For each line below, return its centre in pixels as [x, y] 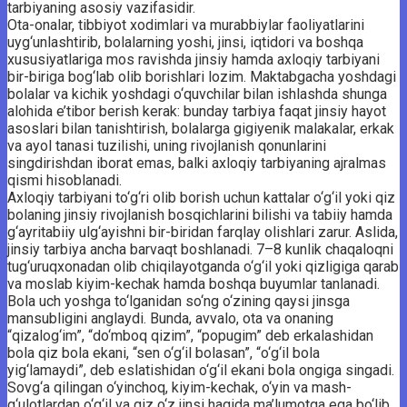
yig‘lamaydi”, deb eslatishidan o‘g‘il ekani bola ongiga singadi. [201, 370]
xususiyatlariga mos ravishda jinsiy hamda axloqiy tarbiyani [194, 59]
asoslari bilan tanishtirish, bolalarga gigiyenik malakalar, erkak [201, 128]
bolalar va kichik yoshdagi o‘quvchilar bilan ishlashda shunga [197, 94]
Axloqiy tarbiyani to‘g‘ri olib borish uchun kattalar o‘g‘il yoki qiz [201, 197]
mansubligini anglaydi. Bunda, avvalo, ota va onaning [170, 318]
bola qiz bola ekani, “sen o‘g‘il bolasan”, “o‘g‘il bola [164, 352]
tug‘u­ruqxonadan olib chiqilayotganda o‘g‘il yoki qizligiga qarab [203, 266]
